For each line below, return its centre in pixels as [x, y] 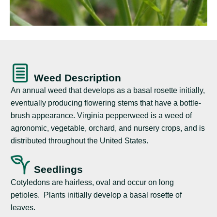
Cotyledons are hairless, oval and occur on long [93, 182]
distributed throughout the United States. [80, 141]
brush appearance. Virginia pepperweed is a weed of [101, 116]
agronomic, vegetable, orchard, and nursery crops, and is [108, 128]
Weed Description [78, 78]
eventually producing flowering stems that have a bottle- [106, 103]
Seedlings [59, 170]
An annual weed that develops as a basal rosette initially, [108, 91]
